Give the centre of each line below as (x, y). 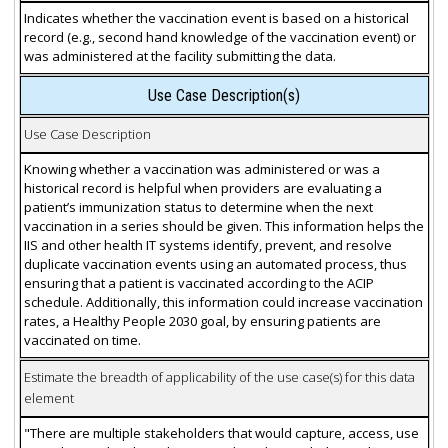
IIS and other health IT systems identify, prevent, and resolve (207, 245)
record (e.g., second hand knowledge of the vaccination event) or (219, 37)
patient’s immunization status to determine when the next (198, 207)
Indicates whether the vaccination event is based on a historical (216, 18)
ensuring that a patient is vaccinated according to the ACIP (198, 283)
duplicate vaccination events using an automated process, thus (215, 264)
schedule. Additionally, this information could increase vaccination (223, 302)
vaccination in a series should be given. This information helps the (223, 226)
